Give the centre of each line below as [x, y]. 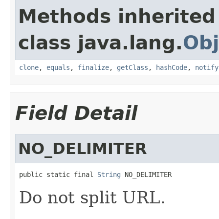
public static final [58, 174]
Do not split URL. [92, 197]
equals [58, 67]
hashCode [172, 67]
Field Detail [76, 113]
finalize [93, 67]
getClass [132, 67]
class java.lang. [100, 43]
